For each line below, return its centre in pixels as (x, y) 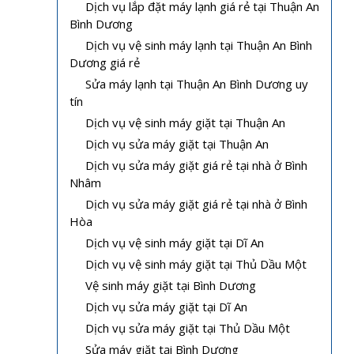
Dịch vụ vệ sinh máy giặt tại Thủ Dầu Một (196, 264)
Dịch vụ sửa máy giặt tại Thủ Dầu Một (188, 328)
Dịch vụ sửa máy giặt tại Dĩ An (166, 306)
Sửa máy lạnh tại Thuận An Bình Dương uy (197, 83)
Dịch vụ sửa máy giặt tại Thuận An (177, 143)
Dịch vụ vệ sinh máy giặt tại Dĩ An (175, 242)
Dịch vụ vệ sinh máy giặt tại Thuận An (185, 122)
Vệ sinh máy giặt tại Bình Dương (171, 285)
